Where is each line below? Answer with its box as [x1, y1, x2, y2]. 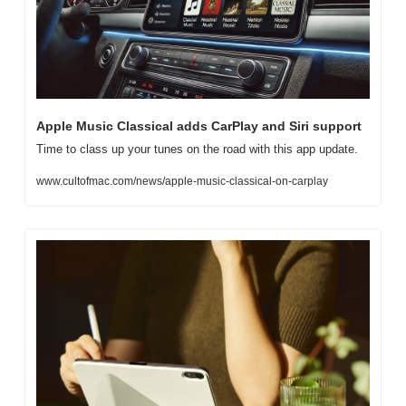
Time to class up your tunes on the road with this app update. [36, 141, 362, 156]
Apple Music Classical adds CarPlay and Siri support [36, 118, 362, 133]
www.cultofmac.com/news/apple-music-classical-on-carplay [36, 174, 328, 188]
